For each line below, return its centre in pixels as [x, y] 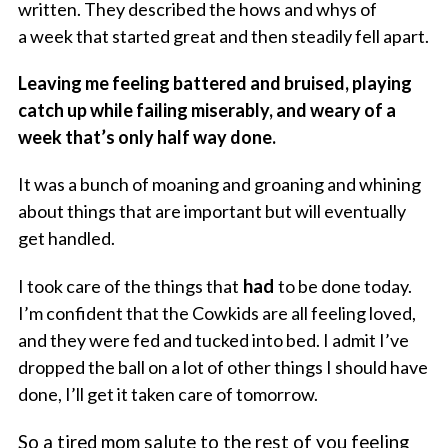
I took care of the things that [128, 286]
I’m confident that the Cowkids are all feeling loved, [216, 313]
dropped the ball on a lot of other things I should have [222, 367]
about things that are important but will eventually [211, 211]
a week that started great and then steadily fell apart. [223, 36]
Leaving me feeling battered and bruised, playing [214, 83]
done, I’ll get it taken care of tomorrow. [167, 394]
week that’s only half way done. [146, 137]
